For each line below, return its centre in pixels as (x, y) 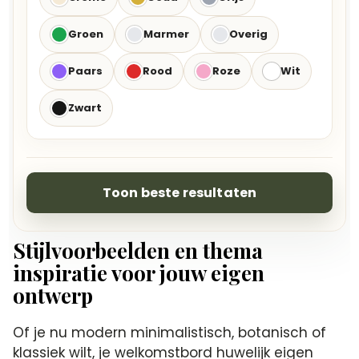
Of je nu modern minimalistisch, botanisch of (170, 333)
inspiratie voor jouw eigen (139, 273)
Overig (249, 34)
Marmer (167, 34)
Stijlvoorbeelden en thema (138, 251)
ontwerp (53, 296)
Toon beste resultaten (179, 192)
